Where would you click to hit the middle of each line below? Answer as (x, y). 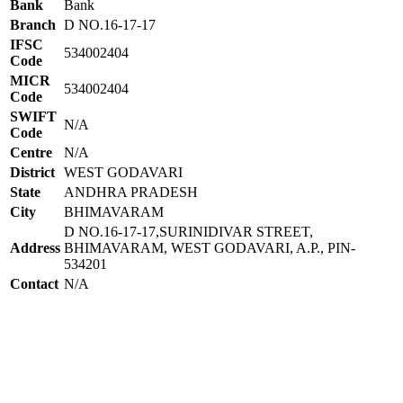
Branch (33, 24)
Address (35, 247)
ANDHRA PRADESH (131, 192)
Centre (31, 152)
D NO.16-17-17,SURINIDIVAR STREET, (188, 231)
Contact (34, 283)
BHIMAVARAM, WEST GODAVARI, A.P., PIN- (210, 247)
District (32, 172)
